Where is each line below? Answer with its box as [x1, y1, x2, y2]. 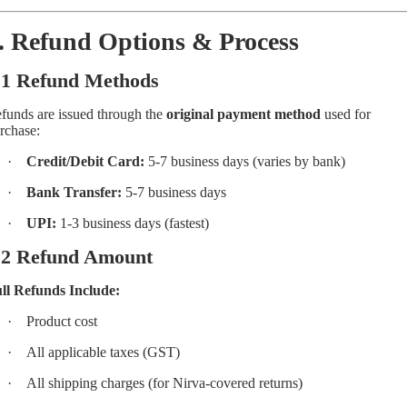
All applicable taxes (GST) [26, 343, 180, 360]
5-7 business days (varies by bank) [144, 153, 345, 169]
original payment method [166, 105, 321, 122]
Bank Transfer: [26, 184, 122, 200]
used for [321, 105, 371, 122]
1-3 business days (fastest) [56, 214, 209, 231]
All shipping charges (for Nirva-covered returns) [26, 374, 303, 391]
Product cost [26, 313, 97, 329]
